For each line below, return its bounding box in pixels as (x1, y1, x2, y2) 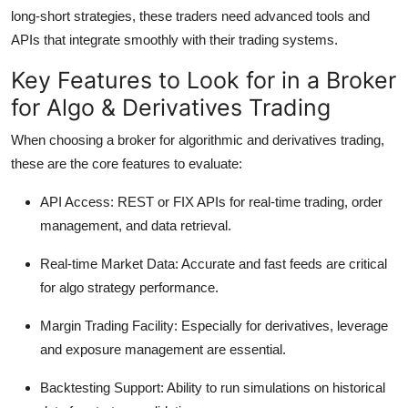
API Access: (40, 194, 114, 210)
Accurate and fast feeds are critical (178, 256, 387, 272)
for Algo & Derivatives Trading (11, 94, 331, 122)
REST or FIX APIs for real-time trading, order (114, 194, 382, 210)
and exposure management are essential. (40, 342, 286, 358)
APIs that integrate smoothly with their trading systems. (11, 32, 338, 48)
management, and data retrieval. (40, 218, 231, 234)
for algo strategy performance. (40, 280, 219, 296)
